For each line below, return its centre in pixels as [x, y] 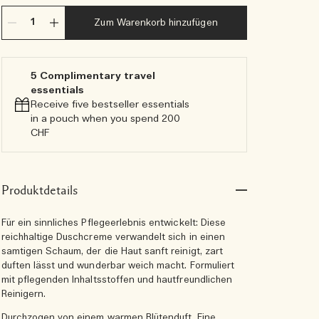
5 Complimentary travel [93, 76]
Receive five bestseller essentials [110, 105]
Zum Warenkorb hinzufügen [156, 23]
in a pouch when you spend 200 [105, 119]
